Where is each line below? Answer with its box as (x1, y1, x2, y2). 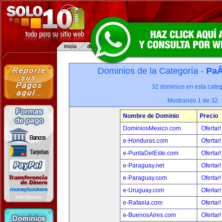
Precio (200, 112, 218, 119)
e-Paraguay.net (123, 162, 164, 169)
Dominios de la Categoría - (97, 66, 206, 76)
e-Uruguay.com (123, 187, 164, 194)
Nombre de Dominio (123, 112, 179, 119)
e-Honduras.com (123, 137, 168, 144)
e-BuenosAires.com (123, 212, 176, 219)
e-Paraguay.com (123, 174, 167, 181)
